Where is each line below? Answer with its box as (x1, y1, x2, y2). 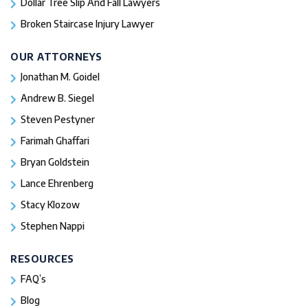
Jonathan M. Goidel (21, 70, 100, 82)
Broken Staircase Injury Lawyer (21, 17, 154, 30)
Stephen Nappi (21, 219, 85, 232)
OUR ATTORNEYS (10, 50, 102, 63)
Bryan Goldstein (21, 155, 89, 168)
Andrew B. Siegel (21, 91, 94, 104)
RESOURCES (10, 252, 74, 265)
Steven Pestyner (21, 113, 95, 125)
